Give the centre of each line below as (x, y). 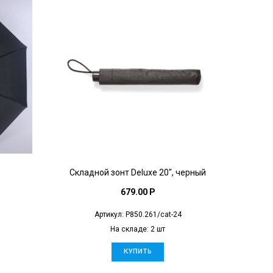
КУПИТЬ (138, 251)
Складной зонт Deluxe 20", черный (138, 172)
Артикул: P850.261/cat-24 (138, 214)
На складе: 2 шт (138, 229)
